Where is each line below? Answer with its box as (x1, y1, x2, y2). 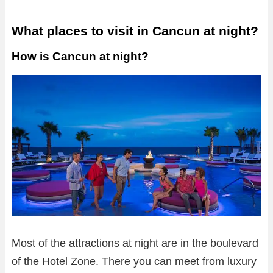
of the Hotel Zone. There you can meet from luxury (12, 255, 257, 268)
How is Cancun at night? (12, 50, 149, 63)
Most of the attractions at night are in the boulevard (12, 237, 258, 250)
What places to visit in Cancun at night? (12, 24, 258, 38)
